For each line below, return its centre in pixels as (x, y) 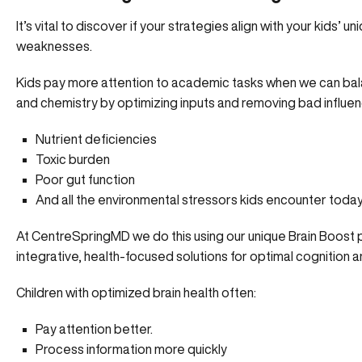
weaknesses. (54, 46)
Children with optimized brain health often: (136, 293)
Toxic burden (73, 159)
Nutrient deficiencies (96, 139)
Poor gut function (85, 179)
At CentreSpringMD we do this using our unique (152, 236)
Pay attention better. (94, 329)
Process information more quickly (131, 349)
